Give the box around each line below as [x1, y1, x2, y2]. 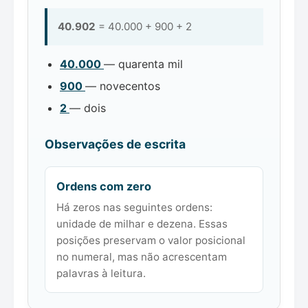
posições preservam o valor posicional [56, 234, 245, 247]
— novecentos [85, 79, 160, 93]
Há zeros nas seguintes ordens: [56, 201, 212, 214]
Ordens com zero [56, 179, 151, 194]
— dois [69, 101, 106, 115]
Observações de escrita [45, 137, 186, 152]
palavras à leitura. [56, 267, 146, 280]
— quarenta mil [104, 57, 183, 71]
